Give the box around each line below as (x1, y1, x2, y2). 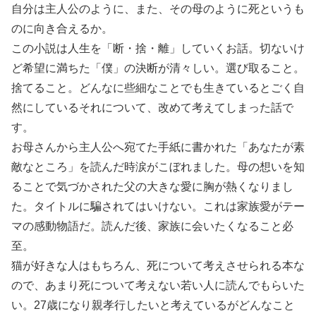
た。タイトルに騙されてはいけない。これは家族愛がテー (11, 200, 305, 212)
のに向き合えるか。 (11, 23, 113, 35)
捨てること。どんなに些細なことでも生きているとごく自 (11, 82, 305, 94)
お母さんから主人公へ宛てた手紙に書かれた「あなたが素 (11, 141, 305, 153)
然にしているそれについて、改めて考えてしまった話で (11, 102, 293, 114)
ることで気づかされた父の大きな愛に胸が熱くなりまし (11, 181, 293, 193)
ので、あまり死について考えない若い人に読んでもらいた (11, 279, 305, 291)
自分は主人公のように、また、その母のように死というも (11, 3, 305, 15)
